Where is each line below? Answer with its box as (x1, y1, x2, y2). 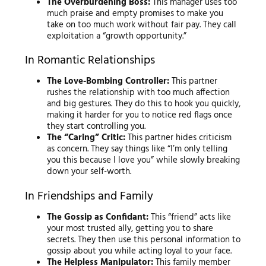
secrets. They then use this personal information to (47, 232, 241, 247)
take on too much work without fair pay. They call (47, 17, 237, 32)
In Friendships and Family (24, 186, 153, 206)
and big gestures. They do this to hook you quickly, (47, 97, 241, 112)
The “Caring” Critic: (47, 131, 126, 145)
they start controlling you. (47, 119, 146, 134)
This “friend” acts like (148, 210, 232, 224)
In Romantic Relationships (24, 51, 155, 71)
